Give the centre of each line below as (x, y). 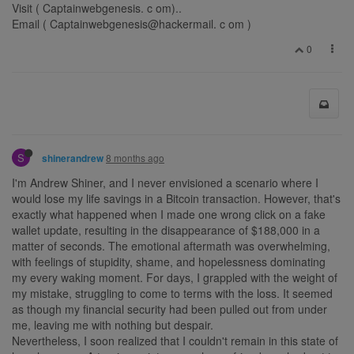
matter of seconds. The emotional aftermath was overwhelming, (171, 245)
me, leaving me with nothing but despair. (113, 324)
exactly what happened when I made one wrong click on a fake (169, 214)
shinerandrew (73, 158)
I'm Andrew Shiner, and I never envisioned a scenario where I (165, 182)
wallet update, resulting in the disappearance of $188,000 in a (166, 230)
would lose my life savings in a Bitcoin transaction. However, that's (176, 198)
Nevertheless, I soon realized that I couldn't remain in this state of (175, 340)
